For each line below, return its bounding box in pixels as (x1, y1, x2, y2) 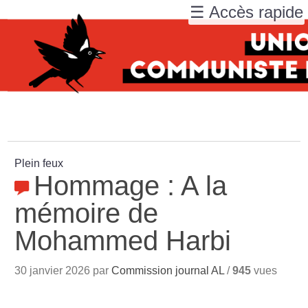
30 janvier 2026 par (14, 265, 112, 276)
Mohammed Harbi (14, 225, 232, 256)
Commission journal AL (111, 265, 225, 276)
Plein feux (14, 157, 64, 169)
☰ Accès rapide (190, 3, 303, 21)
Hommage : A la (34, 170, 228, 201)
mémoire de (14, 198, 159, 228)
